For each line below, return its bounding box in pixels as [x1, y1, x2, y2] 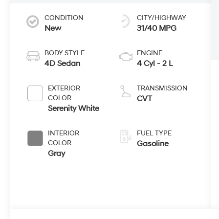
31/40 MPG [137, 23, 177, 33]
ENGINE [137, 48, 163, 57]
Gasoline [137, 138, 169, 149]
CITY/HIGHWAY [137, 13, 187, 22]
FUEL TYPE [137, 129, 172, 137]
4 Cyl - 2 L [137, 58, 174, 68]
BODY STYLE [44, 48, 85, 57]
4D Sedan [44, 58, 81, 68]
